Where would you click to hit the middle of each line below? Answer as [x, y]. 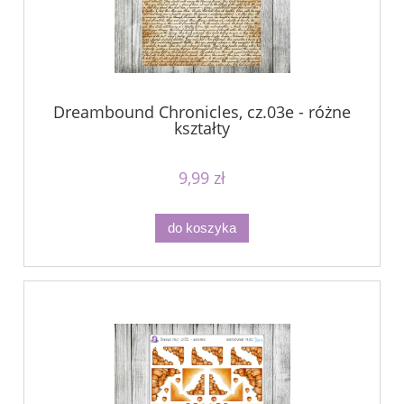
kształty [202, 129]
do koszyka [202, 228]
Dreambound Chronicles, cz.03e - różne [202, 112]
